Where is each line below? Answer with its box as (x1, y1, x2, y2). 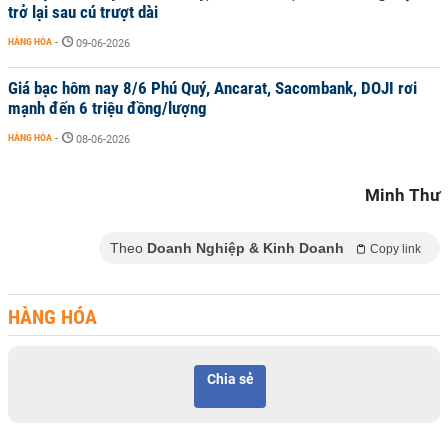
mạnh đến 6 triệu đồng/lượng (8, 98, 207, 118)
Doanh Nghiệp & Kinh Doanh (147, 240, 344, 256)
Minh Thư (365, 185, 440, 205)
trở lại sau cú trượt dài (8, 2, 158, 22)
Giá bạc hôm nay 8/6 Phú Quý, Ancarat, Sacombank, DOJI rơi (8, 78, 417, 98)
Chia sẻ (206, 371, 254, 387)
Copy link (370, 242, 421, 256)
